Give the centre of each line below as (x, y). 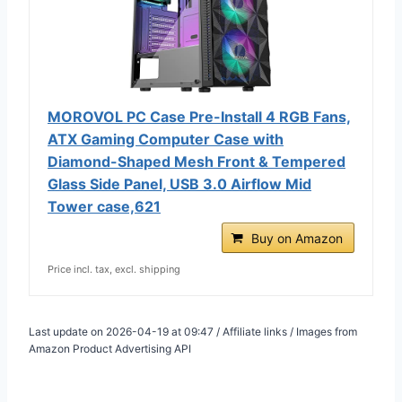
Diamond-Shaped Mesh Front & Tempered (197, 161)
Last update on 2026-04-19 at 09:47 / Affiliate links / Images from (193, 331)
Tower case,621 (104, 206)
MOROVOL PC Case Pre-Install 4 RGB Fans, (199, 116)
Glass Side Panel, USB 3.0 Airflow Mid (179, 184)
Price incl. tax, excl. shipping (114, 269)
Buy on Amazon (297, 238)
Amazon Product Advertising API (110, 348)
